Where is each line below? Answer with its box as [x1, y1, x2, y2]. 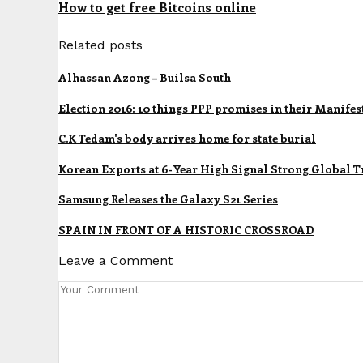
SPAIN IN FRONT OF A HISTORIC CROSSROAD [58, 222, 314, 237]
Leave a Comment [58, 252, 173, 268]
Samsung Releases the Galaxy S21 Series [58, 191, 278, 207]
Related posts [58, 36, 143, 53]
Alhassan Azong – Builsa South [58, 69, 231, 85]
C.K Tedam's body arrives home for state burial [58, 130, 316, 147]
